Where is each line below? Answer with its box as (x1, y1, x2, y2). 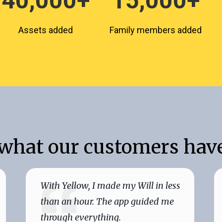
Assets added (18, 25, 73, 35)
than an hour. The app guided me (41, 196, 174, 207)
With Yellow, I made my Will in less (41, 180, 181, 191)
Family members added (110, 25, 202, 35)
